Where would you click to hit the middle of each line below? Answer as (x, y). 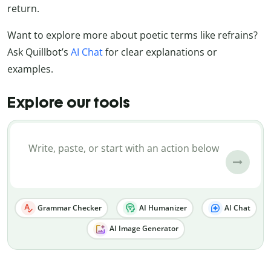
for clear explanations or (160, 52)
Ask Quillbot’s (39, 52)
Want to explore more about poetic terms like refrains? (132, 35)
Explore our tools (69, 102)
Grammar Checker (68, 207)
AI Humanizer (162, 207)
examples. (30, 69)
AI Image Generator (143, 229)
